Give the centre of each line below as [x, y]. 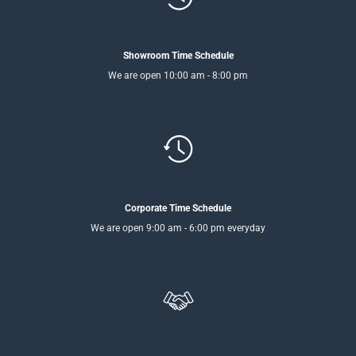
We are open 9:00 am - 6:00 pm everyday [178, 228]
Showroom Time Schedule [178, 56]
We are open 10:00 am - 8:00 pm [178, 76]
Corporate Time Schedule [178, 208]
